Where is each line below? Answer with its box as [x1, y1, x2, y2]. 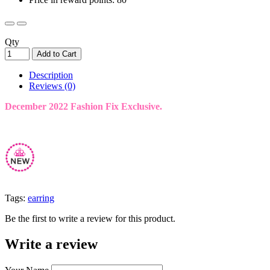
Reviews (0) [29, 80, 75, 91]
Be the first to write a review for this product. [5, 213, 175, 224]
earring [28, 192, 54, 203]
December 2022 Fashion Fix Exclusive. [5, 101, 162, 111]
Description [29, 69, 73, 80]
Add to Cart [37, 49, 77, 58]
